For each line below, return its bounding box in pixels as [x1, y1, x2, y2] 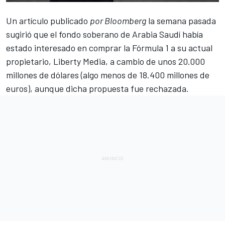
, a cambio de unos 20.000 [105, 55, 205, 67]
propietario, [6, 55, 53, 67]
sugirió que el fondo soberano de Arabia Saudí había [6, 28, 203, 40]
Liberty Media [53, 55, 105, 67]
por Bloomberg [90, 15, 146, 26]
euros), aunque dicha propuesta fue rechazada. [6, 82, 189, 94]
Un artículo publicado [6, 15, 90, 26]
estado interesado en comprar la [6, 42, 132, 53]
